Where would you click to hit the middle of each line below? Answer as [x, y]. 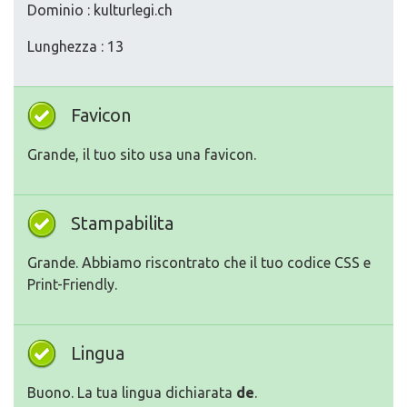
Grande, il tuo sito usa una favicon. [142, 154]
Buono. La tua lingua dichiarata [132, 392]
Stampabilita [122, 223]
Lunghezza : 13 [75, 46]
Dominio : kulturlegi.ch [100, 10]
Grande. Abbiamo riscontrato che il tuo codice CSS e [199, 263]
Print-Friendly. [72, 284]
